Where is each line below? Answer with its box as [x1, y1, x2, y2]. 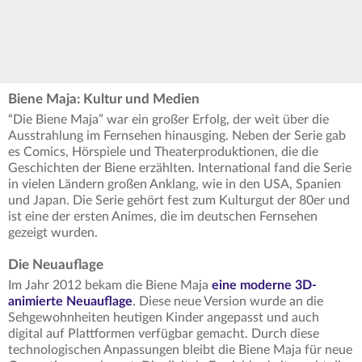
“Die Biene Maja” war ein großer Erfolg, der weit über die [8, 112, 329, 126]
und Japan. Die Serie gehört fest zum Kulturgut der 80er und [8, 193, 350, 207]
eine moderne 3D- [212, 278, 317, 292]
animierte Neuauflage [8, 294, 133, 308]
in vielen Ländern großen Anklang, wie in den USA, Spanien [8, 177, 341, 191]
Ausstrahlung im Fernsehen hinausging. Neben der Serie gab [8, 128, 346, 142]
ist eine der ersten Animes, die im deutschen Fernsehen [8, 209, 318, 223]
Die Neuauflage [8, 257, 103, 271]
